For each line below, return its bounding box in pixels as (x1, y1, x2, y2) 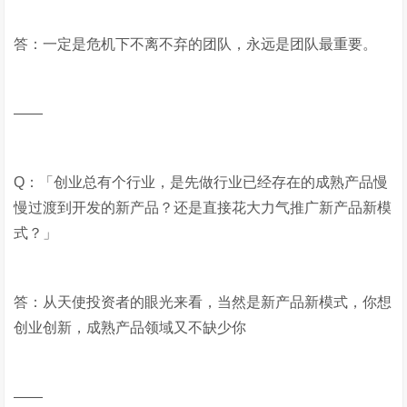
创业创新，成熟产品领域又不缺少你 (14, 320, 247, 335)
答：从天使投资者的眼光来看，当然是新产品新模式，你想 (14, 294, 392, 310)
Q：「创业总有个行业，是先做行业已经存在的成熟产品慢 (14, 174, 389, 190)
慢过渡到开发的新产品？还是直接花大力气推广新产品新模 (14, 200, 392, 215)
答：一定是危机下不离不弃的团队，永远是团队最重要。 (14, 36, 378, 52)
